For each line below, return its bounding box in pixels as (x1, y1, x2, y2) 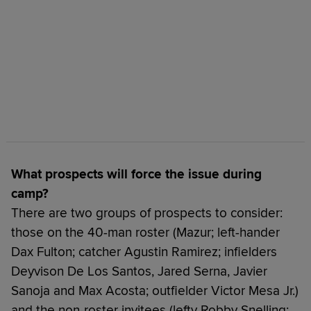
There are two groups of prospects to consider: (11, 204, 283, 221)
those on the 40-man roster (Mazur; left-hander (11, 224, 280, 241)
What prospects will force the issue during (11, 165, 262, 183)
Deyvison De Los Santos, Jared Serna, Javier (11, 262, 267, 280)
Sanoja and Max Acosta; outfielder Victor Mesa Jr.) (11, 282, 299, 299)
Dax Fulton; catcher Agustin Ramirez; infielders (11, 243, 277, 260)
